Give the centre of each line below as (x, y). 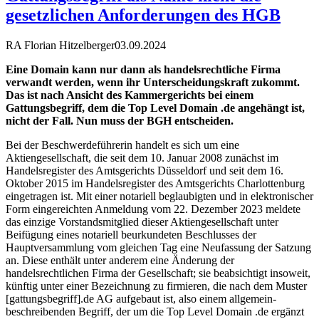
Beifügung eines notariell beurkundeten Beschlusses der (131, 234)
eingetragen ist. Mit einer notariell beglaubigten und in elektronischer (159, 196)
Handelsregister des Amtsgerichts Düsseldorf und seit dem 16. (145, 170)
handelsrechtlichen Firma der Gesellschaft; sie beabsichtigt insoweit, (158, 273)
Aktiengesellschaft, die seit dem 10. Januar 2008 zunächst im (142, 157)
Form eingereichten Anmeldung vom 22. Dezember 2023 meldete (153, 209)
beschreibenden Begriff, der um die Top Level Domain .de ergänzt (155, 311)
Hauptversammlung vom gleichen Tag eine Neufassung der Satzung (158, 247)
